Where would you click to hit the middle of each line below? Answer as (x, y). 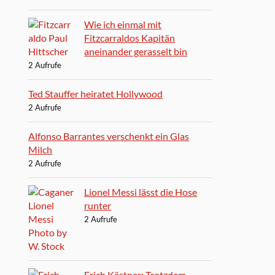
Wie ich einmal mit (123, 24)
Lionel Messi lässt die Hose (141, 192)
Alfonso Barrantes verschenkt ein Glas (109, 136)
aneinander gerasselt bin (136, 51)
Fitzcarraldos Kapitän (130, 37)
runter (98, 205)
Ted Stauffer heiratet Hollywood (96, 93)
